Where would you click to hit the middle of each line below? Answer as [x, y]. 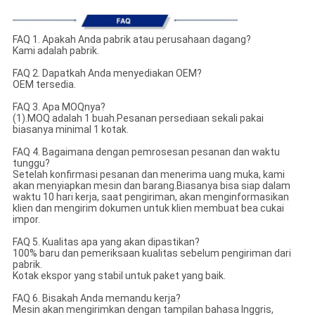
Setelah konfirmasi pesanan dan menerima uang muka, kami [148, 174]
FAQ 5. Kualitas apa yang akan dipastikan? [106, 242]
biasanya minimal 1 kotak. [70, 129]
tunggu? [31, 163]
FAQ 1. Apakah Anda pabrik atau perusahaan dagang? [131, 39]
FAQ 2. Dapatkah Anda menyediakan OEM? [107, 73]
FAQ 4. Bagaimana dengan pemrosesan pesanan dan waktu [146, 152]
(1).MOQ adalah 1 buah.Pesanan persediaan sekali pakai [138, 118]
